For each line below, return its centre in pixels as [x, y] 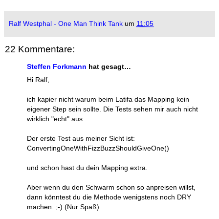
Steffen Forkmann [57, 66]
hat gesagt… [109, 66]
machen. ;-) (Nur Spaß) [63, 207]
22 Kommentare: [40, 49]
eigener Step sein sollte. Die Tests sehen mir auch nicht [112, 109]
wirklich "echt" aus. [56, 119]
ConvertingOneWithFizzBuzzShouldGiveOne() [98, 148]
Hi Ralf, [38, 80]
